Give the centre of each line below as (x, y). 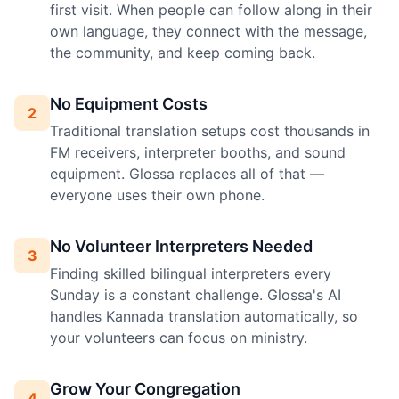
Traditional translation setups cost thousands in (210, 131)
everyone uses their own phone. (157, 195)
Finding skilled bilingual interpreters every (191, 274)
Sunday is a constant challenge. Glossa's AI (195, 295)
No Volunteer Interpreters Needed (181, 247)
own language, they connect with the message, (208, 32)
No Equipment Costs (129, 104)
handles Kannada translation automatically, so (204, 317)
